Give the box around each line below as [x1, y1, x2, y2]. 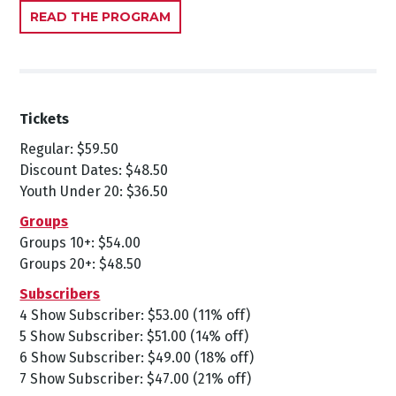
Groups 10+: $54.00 [19, 233, 141, 251]
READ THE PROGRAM [30, 8, 171, 25]
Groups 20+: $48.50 [19, 255, 142, 272]
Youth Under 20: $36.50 [19, 182, 169, 200]
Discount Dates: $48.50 [19, 161, 169, 179]
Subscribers [19, 285, 101, 302]
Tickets [19, 110, 70, 127]
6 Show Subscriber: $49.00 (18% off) [19, 348, 255, 366]
